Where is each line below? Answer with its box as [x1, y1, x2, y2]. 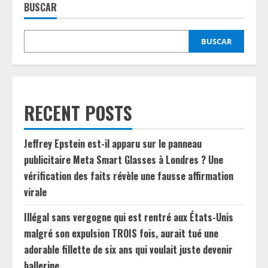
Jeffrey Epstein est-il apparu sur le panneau [24, 136, 202, 151]
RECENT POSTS [24, 99, 132, 127]
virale [24, 185, 47, 200]
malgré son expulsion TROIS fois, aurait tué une [24, 226, 218, 241]
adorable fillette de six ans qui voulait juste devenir [24, 242, 233, 257]
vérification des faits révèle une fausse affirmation [24, 169, 233, 184]
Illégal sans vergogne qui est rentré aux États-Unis [24, 210, 233, 225]
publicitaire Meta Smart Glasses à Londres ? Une [24, 153, 223, 167]
